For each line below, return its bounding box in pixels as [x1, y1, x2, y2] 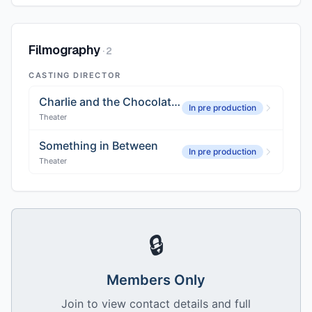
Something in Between [39, 139, 158, 153]
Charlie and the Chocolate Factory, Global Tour [171, 95, 180, 109]
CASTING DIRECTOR [29, 70, 121, 80]
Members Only [107, 272, 205, 288]
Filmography [29, 42, 100, 58]
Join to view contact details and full [61, 297, 251, 311]
